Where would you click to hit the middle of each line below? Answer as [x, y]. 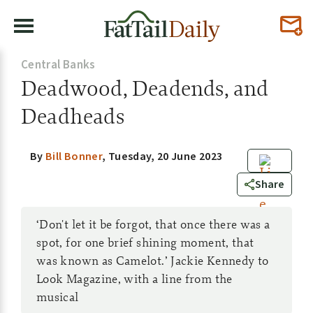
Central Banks [58, 65]
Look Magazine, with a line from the [134, 278]
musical [58, 297]
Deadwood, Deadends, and [145, 88]
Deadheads [73, 116]
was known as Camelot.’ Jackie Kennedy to [153, 260]
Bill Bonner [74, 156]
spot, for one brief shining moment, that [145, 242]
